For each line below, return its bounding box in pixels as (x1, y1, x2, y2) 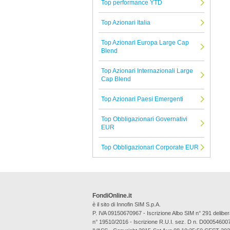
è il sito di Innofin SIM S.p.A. (92, 201, 161, 208)
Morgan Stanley (104, 8, 149, 16)
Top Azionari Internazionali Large (101, 67, 194, 75)
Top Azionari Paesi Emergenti (101, 95, 184, 103)
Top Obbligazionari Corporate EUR (101, 144, 199, 151)
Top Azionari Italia (101, 19, 151, 27)
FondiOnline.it (92, 192, 132, 200)
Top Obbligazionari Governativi (101, 116, 188, 123)
